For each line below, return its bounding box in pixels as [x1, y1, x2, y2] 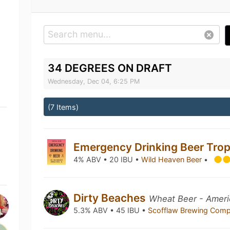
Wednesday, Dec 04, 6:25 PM [48, 78, 140, 85]
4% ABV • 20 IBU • [73, 155, 142, 164]
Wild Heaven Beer [141, 155, 204, 164]
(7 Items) [48, 103, 79, 111]
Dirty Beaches [73, 191, 148, 204]
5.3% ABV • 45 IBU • [73, 206, 148, 215]
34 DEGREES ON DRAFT [48, 62, 172, 74]
